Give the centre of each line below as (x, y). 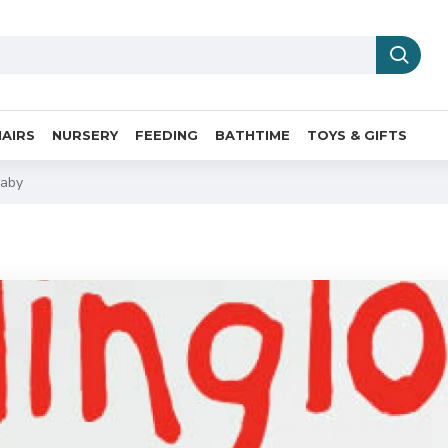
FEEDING (166, 134)
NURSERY (85, 134)
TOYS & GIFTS (357, 134)
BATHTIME (252, 134)
